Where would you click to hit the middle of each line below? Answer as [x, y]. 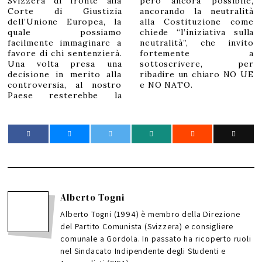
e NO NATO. [166, 85]
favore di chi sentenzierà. [65, 54]
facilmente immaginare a [65, 43]
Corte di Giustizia [65, 11]
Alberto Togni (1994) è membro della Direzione [150, 214]
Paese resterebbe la [65, 96]
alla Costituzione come [196, 22]
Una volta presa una [65, 64]
